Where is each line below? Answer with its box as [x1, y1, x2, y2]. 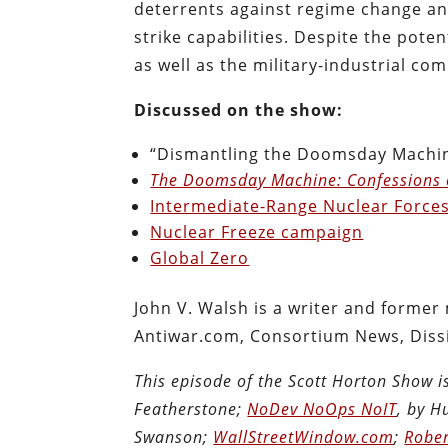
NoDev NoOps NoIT [247, 397, 398, 420]
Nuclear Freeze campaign [150, 220, 364, 243]
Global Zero [150, 246, 250, 269]
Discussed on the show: [134, 98, 344, 121]
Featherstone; [134, 397, 248, 420]
